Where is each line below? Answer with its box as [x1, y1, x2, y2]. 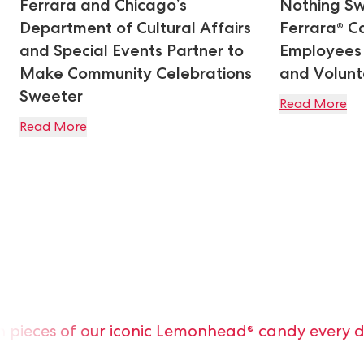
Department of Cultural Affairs [19, 17, 251, 38]
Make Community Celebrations [19, 63, 252, 84]
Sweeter [19, 85, 83, 106]
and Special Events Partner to [19, 40, 244, 61]
